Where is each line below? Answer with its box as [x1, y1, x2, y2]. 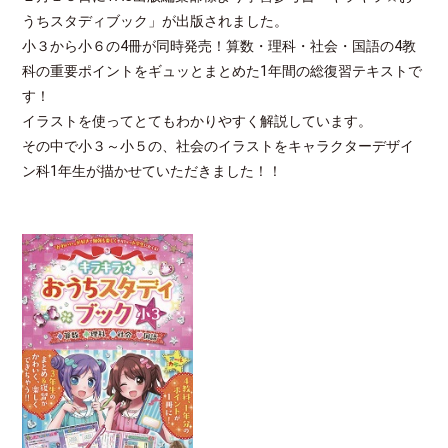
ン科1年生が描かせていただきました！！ [22, 162, 283, 179]
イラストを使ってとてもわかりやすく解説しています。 [22, 112, 373, 129]
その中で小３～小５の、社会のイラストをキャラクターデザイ [22, 137, 415, 154]
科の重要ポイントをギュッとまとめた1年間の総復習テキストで [22, 62, 423, 79]
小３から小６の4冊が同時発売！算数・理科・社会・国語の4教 [22, 37, 417, 54]
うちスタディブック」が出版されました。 [22, 12, 289, 29]
